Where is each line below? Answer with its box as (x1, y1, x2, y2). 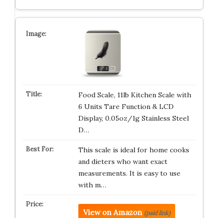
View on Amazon (83, 208, 142, 217)
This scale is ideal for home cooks (78, 145, 189, 154)
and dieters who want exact (78, 157, 167, 166)
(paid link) (144, 209, 170, 217)
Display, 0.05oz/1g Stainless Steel (78, 114, 189, 123)
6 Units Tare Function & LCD (78, 102, 174, 111)
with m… (78, 181, 106, 189)
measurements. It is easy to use (78, 169, 181, 178)
